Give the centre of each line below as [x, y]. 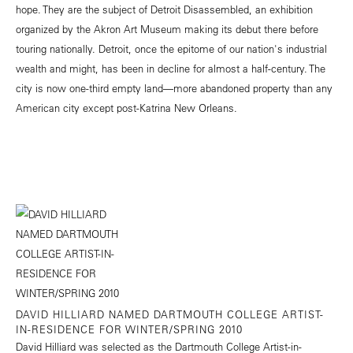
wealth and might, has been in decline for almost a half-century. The [171, 69]
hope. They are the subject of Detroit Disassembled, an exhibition [164, 9]
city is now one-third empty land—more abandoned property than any [174, 88]
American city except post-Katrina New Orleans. [126, 108]
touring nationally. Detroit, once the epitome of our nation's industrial [171, 49]
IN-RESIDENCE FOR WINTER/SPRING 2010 [129, 329]
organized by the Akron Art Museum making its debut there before [167, 29]
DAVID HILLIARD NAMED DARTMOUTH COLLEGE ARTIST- [170, 314]
